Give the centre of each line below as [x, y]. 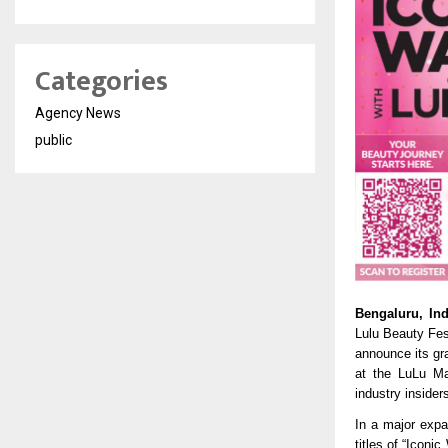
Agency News [78, 113]
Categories [101, 81]
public [53, 140]
